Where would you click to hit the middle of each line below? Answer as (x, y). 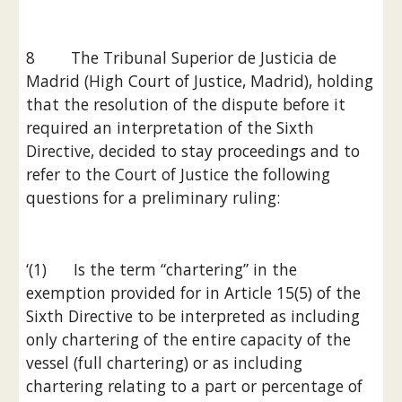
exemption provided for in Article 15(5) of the (194, 293)
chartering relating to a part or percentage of (195, 386)
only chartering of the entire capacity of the (189, 339)
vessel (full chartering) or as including (165, 363)
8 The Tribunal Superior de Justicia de (182, 57)
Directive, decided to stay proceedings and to (193, 151)
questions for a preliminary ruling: (153, 197)
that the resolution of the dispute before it (186, 104)
